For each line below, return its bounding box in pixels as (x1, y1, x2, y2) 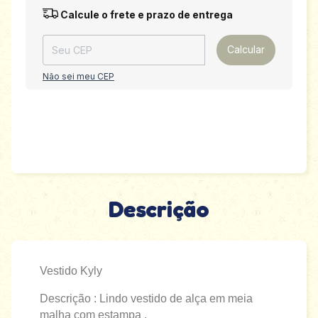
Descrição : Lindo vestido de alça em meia (40, 292, 253, 305)
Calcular (227, 43, 265, 56)
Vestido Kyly (40, 264, 102, 277)
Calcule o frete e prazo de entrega (58, 8, 233, 21)
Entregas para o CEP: (43, 4, 129, 16)
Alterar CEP (229, 5, 275, 16)
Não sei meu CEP (43, 70, 114, 82)
